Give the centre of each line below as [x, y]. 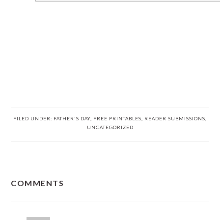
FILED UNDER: [33, 118]
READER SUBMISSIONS [175, 118]
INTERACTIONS [56, 193]
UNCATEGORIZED [110, 127]
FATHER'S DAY [72, 118]
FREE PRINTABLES [117, 118]
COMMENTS [38, 183]
